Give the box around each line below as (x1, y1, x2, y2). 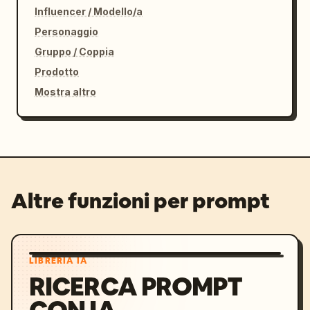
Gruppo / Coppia (35, 46, 114, 57)
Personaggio (35, 26, 98, 37)
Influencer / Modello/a (35, 6, 143, 17)
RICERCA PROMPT (29, 271, 243, 303)
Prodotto (35, 66, 79, 77)
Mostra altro (35, 86, 96, 98)
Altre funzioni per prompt (11, 188, 270, 215)
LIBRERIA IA (29, 255, 89, 266)
